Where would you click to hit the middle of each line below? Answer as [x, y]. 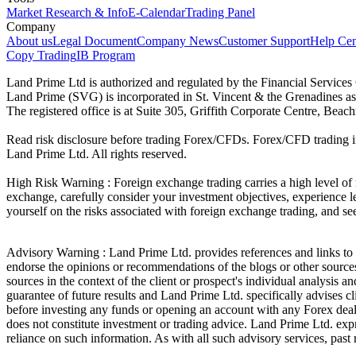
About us [29, 41]
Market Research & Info [67, 12]
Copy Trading [41, 55]
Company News [178, 41]
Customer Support [264, 41]
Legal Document [95, 41]
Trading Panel [220, 12]
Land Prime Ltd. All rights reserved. [97, 153]
